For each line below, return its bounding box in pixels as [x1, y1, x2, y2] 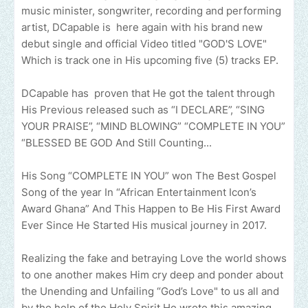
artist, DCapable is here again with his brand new [21, 21, 263, 34]
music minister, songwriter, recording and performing [21, 4, 281, 18]
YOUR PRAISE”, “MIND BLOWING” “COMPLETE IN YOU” [21, 120, 285, 133]
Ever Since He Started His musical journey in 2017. [21, 219, 267, 232]
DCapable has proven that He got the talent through [21, 87, 275, 100]
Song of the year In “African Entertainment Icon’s [21, 186, 256, 199]
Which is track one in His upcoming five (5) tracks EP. [21, 54, 281, 67]
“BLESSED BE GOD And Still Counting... [21, 136, 212, 150]
